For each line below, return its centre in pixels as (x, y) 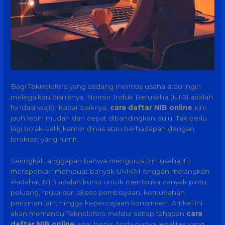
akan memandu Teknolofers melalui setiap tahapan (99, 213)
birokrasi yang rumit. (45, 139)
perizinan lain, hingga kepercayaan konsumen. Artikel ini (107, 203)
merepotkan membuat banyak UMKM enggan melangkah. (111, 171)
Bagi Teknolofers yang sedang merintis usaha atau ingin (106, 86)
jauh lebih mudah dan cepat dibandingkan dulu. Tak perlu (109, 118)
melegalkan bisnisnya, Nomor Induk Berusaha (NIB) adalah (112, 97)
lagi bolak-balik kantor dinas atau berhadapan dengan (103, 128)
